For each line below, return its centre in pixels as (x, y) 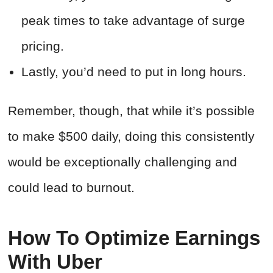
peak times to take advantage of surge (133, 21)
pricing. (44, 46)
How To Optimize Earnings (134, 238)
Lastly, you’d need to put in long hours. (136, 72)
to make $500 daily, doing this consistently (131, 136)
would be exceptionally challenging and (122, 162)
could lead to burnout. (71, 188)
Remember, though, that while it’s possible (131, 111)
